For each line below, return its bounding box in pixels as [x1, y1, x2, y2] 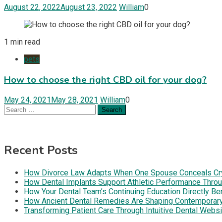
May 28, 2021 [51, 95, 98, 105]
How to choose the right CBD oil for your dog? [4, 73, 207, 86]
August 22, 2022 [4, 2, 60, 12]
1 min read [4, 37, 40, 47]
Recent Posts [4, 142, 78, 159]
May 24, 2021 [4, 95, 51, 105]
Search [3, 104, 27, 114]
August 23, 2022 [60, 2, 117, 12]
